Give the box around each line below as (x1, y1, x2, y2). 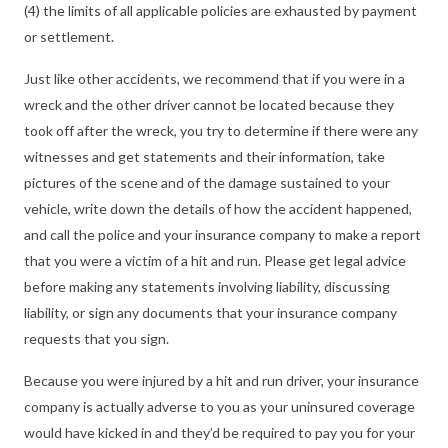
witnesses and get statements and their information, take (24, 147, 385, 165)
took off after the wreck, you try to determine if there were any (24, 121, 418, 139)
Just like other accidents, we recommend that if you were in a (24, 69, 405, 87)
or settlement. (24, 27, 114, 45)
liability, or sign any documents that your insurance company (24, 303, 397, 321)
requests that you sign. (24, 329, 169, 347)
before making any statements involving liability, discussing (24, 277, 390, 295)
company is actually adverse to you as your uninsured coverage (24, 397, 415, 415)
